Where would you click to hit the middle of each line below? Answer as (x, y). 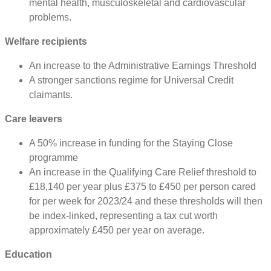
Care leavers (34, 119)
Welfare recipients (46, 41)
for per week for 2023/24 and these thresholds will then (146, 201)
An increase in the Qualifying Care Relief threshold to (143, 172)
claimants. (51, 94)
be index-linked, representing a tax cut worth (123, 215)
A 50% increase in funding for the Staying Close (131, 143)
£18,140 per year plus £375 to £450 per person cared (142, 186)
